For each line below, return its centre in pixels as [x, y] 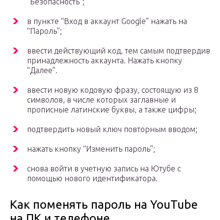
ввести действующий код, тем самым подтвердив [119, 51]
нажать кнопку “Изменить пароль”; [91, 149]
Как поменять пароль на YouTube [104, 205]
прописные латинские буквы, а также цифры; [112, 110]
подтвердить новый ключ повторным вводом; [112, 129]
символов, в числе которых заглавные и [101, 100]
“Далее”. [42, 70]
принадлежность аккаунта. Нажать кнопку [105, 61]
